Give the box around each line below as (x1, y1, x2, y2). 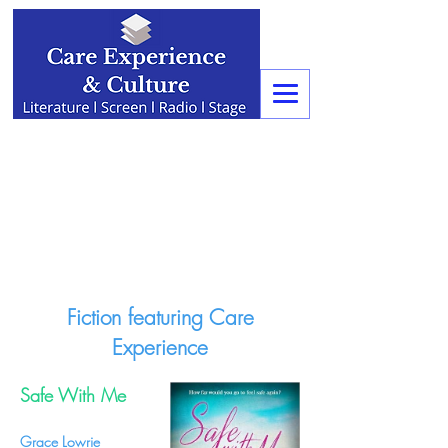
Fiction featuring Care (66, 304, 254, 331)
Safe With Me (20, 383, 126, 407)
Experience (112, 334, 208, 361)
